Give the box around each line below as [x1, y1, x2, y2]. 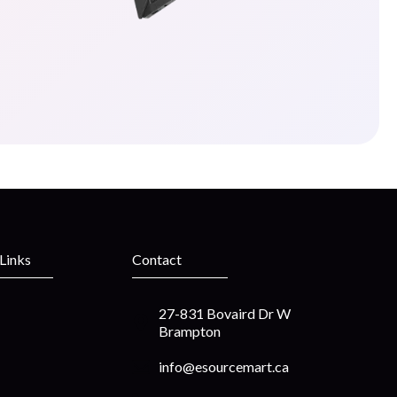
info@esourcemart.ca [158, 357, 289, 375]
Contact [131, 250, 182, 268]
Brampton [158, 322, 221, 339]
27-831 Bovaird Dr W [158, 304, 291, 322]
